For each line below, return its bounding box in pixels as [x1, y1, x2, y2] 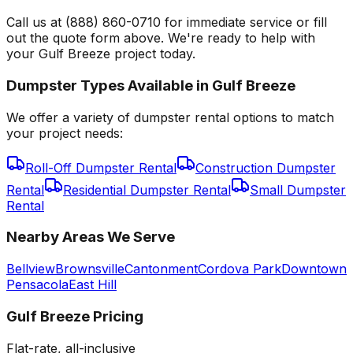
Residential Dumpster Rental [63, 181, 231, 198]
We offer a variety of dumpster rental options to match [6, 109, 334, 125]
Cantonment [124, 261, 198, 277]
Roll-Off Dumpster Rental [25, 159, 176, 176]
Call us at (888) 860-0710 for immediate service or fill [6, 14, 327, 31]
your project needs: [6, 124, 123, 141]
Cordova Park [198, 261, 281, 277]
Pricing [90, 307, 143, 325]
